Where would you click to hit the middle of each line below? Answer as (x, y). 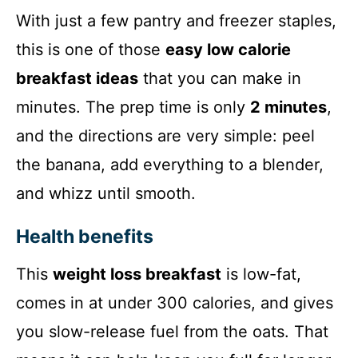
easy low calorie (228, 50)
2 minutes (288, 107)
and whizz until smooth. (106, 194)
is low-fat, (261, 274)
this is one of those (91, 50)
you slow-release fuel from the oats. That (172, 332)
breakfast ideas (77, 79)
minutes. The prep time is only (133, 107)
